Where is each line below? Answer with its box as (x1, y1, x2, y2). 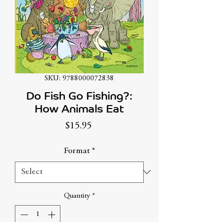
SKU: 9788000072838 (45, 74, 114, 82)
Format (63, 146, 90, 156)
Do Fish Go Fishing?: (26, 89, 133, 103)
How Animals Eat (35, 102, 124, 115)
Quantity (63, 192, 90, 200)
